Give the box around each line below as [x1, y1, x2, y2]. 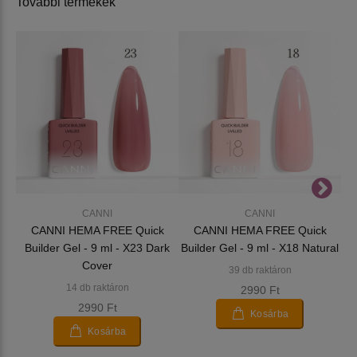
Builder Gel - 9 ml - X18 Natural [181, 241, 339, 255]
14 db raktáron [65, 282, 129, 294]
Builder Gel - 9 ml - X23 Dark [25, 241, 170, 255]
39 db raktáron [228, 265, 292, 277]
